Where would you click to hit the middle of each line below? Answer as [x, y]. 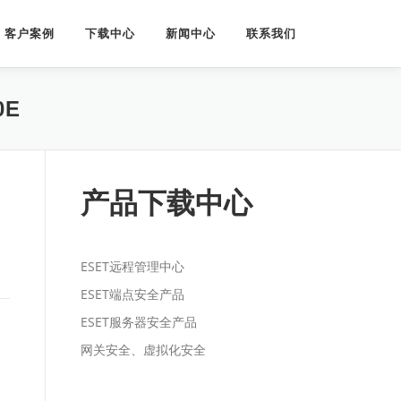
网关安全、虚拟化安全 [143, 350]
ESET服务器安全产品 [139, 322]
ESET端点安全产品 [132, 294]
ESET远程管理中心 [132, 266]
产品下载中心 [166, 203]
